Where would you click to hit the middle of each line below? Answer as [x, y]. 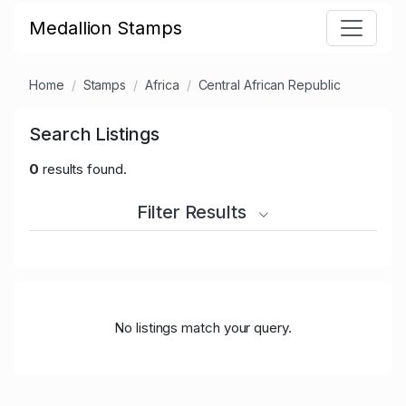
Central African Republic [269, 85]
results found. [82, 169]
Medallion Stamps [106, 29]
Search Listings [94, 135]
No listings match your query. [203, 328]
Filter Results [194, 213]
